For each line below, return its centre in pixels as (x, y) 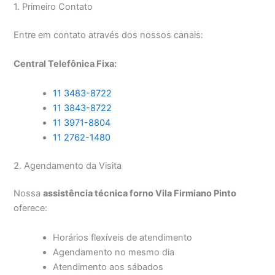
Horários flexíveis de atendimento (123, 237)
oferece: (31, 208)
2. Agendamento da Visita (68, 165)
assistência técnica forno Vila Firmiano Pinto (140, 194)
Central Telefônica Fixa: (65, 64)
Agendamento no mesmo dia (114, 252)
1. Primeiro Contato (53, 7)
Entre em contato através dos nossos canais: (109, 35)
